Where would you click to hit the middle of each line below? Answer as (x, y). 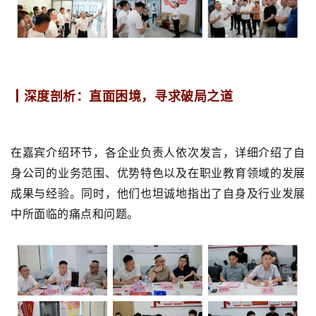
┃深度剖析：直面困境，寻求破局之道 (122, 96)
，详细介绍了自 (264, 153)
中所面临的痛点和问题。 (75, 214)
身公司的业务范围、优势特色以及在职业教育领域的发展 (158, 173)
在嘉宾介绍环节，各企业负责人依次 (105, 153)
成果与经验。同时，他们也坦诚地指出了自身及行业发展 (158, 194)
